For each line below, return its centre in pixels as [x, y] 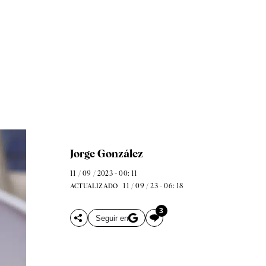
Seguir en [112, 218]
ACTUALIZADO [94, 186]
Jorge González [106, 153]
